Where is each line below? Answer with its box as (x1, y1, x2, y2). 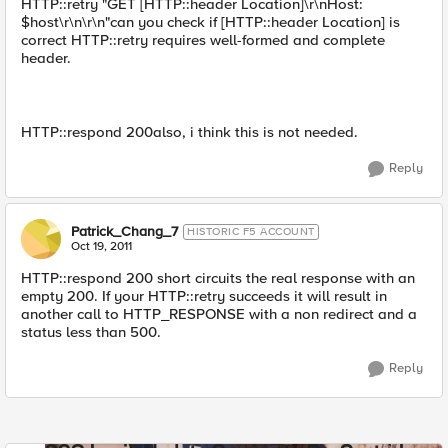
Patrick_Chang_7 (71, 223, 178, 240)
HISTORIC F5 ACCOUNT (187, 225, 315, 238)
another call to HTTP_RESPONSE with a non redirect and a (21, 305, 417, 323)
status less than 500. (21, 323, 161, 341)
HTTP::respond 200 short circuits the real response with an (21, 269, 415, 287)
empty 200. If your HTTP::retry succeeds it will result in (21, 287, 387, 305)
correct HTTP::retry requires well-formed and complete (21, 31, 385, 49)
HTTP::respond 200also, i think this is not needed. (21, 123, 358, 141)
